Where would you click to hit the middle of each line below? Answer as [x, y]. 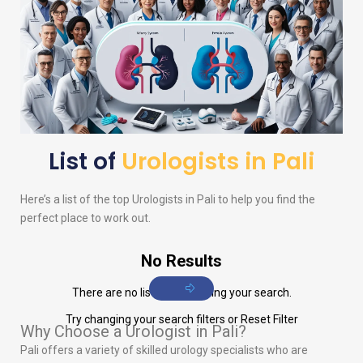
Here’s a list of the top [76, 200]
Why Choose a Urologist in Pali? [133, 332]
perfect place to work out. [85, 218]
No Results [181, 261]
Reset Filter [269, 320]
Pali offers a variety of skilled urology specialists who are [164, 350]
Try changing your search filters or [153, 320]
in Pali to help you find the [249, 200]
